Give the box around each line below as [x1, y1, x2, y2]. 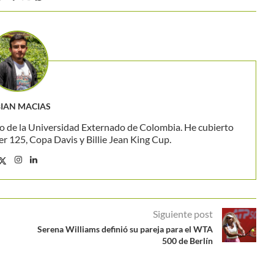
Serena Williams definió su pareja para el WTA [37, 223, 213, 234]
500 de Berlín [161, 235, 213, 246]
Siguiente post [152, 207, 213, 220]
